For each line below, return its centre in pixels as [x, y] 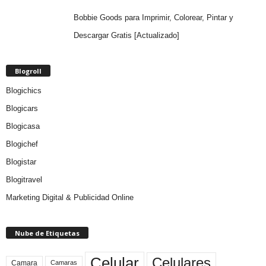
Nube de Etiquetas [47, 233]
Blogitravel [24, 179]
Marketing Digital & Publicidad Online [70, 197]
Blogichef [22, 144]
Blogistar [21, 161]
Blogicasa [23, 126]
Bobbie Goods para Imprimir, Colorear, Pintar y [153, 17]
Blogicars [22, 108]
